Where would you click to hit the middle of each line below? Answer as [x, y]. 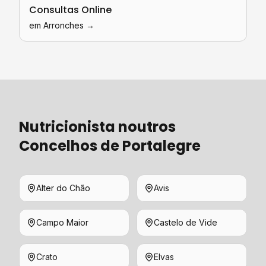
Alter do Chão [63, 188]
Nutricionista [67, 127]
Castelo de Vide [186, 222]
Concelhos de [71, 146]
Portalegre [161, 146]
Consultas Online [70, 10]
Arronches [64, 25]
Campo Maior [62, 222]
